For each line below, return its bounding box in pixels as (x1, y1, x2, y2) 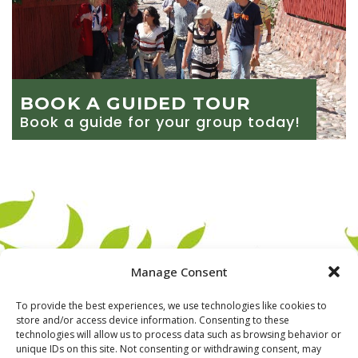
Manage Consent (130, 264, 228, 280)
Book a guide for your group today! (20, 112, 300, 132)
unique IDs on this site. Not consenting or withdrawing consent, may (16, 342, 321, 356)
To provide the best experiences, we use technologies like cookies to (16, 299, 327, 312)
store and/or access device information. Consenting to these (16, 313, 289, 327)
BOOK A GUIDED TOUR (20, 93, 251, 114)
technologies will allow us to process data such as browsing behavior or (16, 328, 341, 341)
